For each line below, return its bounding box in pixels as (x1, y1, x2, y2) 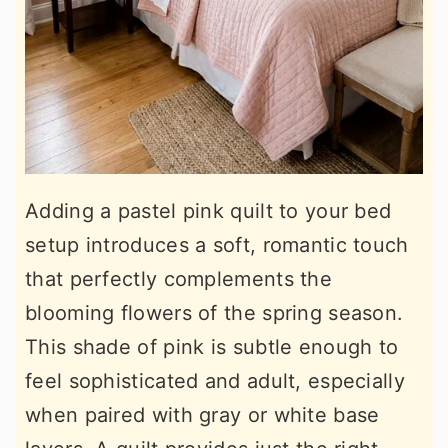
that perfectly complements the (25, 267, 332, 292)
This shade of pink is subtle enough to (25, 335, 399, 360)
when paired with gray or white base (25, 403, 380, 428)
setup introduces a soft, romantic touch (25, 233, 409, 258)
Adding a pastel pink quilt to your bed (25, 199, 392, 224)
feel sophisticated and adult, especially (25, 369, 405, 394)
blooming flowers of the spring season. (25, 301, 404, 326)
